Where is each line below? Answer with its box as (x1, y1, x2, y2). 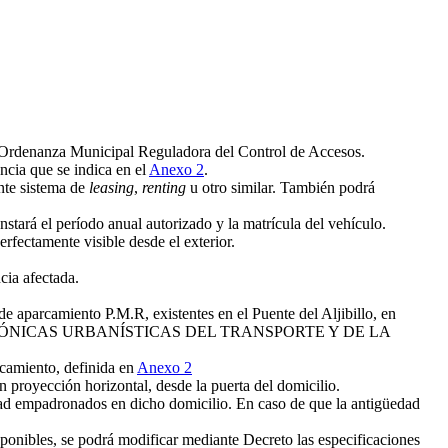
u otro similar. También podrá (186, 179, 375, 197)
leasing (89, 179, 134, 197)
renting (142, 179, 186, 197)
